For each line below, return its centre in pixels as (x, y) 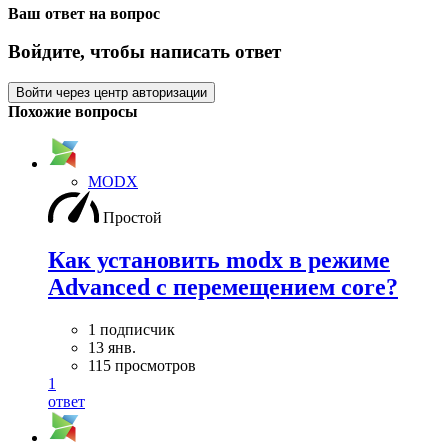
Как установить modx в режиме (219, 259)
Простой (132, 217)
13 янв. (112, 347)
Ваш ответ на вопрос (84, 13)
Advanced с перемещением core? (223, 286)
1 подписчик (131, 329)
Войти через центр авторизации (111, 92)
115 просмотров (142, 365)
